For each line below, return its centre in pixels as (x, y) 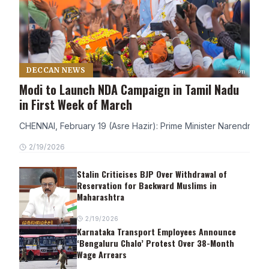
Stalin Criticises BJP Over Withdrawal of (152, 174)
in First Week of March (76, 104)
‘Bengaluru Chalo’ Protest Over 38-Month (156, 243)
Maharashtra (101, 196)
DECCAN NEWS (56, 70)
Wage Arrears (102, 254)
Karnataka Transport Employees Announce (156, 231)
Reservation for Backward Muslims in (147, 185)
